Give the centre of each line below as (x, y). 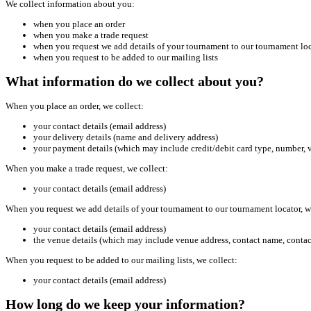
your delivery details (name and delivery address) (126, 137)
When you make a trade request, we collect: (87, 169)
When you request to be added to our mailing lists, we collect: (121, 260)
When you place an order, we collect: (75, 106)
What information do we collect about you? (135, 81)
